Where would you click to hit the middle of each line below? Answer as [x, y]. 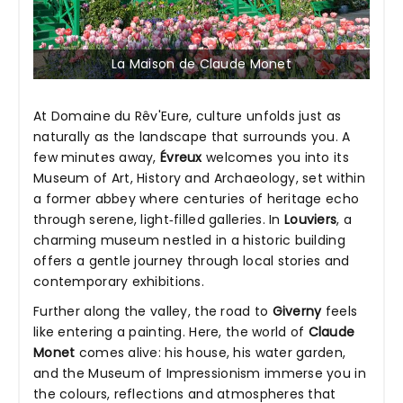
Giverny [297, 312]
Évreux [181, 158]
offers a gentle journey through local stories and [192, 261]
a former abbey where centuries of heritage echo [197, 199]
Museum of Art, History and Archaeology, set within [199, 179]
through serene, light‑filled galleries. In [159, 220]
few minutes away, [97, 158]
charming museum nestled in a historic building [189, 241]
